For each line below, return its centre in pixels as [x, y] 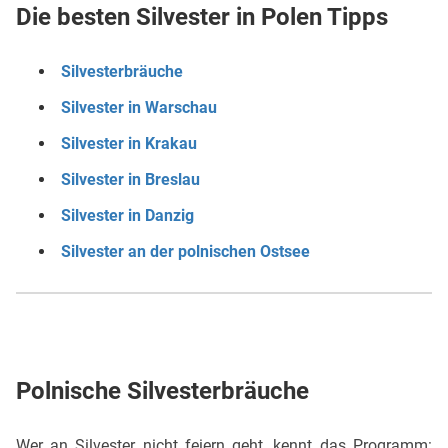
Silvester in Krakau [129, 143]
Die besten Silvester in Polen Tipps [202, 17]
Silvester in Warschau [139, 107]
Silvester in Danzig [127, 215]
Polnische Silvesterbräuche [162, 391]
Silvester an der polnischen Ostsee [185, 251]
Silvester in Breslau [130, 179]
